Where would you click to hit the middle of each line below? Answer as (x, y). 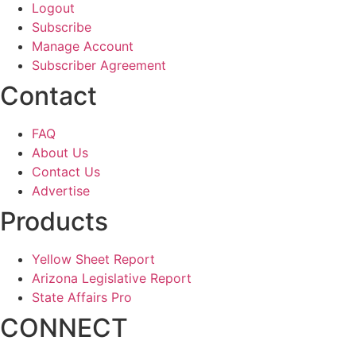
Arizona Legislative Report (112, 278)
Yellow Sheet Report (93, 259)
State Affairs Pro (82, 297)
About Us (60, 152)
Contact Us (66, 171)
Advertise (61, 190)
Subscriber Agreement (99, 65)
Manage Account (83, 46)
